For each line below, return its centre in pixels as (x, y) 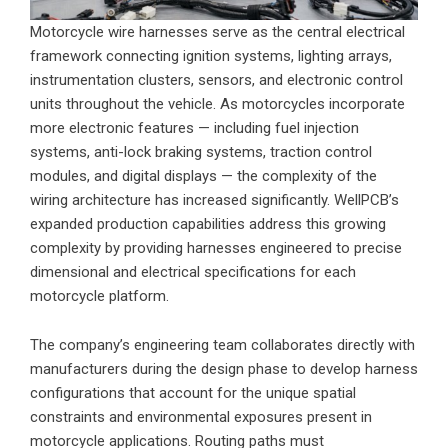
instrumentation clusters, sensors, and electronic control (216, 79)
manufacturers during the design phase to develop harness (224, 368)
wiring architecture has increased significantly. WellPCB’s (214, 199)
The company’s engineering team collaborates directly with (222, 344)
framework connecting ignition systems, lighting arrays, (211, 55)
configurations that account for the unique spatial (193, 392)
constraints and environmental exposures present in (201, 416)
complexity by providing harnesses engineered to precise (216, 247)
